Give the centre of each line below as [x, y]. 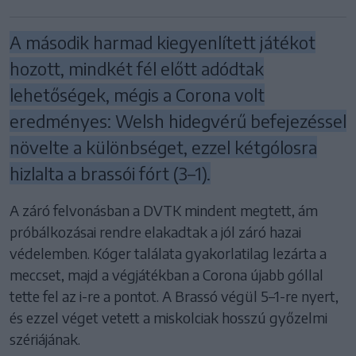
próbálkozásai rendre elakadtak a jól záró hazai [155, 232]
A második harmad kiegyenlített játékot [163, 43]
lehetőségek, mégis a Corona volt [137, 95]
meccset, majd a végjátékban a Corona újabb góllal [166, 275]
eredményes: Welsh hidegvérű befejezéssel [178, 121]
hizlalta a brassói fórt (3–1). [110, 174]
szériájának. [45, 339]
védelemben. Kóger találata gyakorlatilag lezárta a [168, 253]
